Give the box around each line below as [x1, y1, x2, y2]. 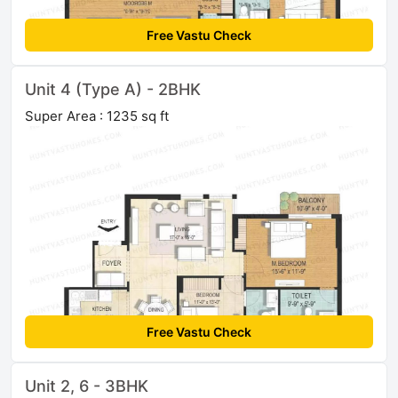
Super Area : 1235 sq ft [25, 107, 169, 125]
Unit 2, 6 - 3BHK [25, 377, 148, 396]
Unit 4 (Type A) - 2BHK [25, 80, 201, 99]
